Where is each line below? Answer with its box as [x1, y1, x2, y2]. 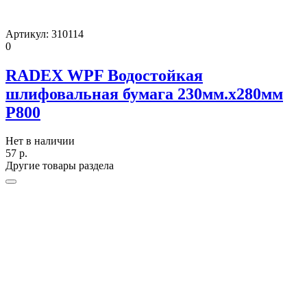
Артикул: [5, 27, 51, 40]
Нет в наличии [5, 135, 75, 147]
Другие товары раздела [5, 160, 114, 172]
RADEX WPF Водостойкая [5, 66, 203, 84]
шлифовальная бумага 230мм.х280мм [5, 84, 283, 103]
